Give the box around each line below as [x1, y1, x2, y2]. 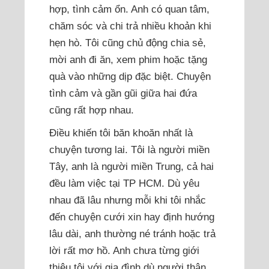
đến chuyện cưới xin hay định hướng [49, 211, 215, 223]
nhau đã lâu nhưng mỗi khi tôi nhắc [49, 194, 207, 207]
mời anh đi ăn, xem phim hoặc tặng [49, 53, 208, 66]
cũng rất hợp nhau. [49, 104, 134, 116]
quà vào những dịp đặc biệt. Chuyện [49, 70, 211, 83]
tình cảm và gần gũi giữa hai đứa [49, 87, 198, 100]
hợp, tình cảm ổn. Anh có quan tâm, [49, 3, 210, 16]
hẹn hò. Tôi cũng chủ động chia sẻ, [49, 37, 207, 49]
